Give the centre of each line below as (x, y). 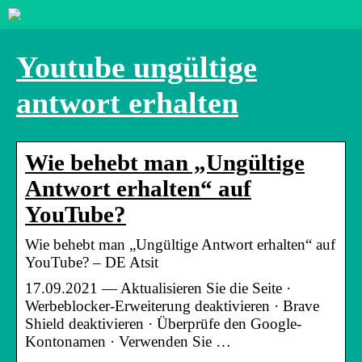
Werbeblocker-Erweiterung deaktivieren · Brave (172, 305)
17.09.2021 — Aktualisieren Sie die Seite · (158, 288)
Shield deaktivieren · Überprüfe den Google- (163, 323)
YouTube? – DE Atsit (92, 262)
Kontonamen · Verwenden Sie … (128, 341)
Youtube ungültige (137, 67)
